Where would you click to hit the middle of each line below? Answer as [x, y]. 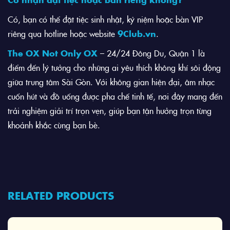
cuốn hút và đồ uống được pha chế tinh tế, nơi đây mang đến [115, 96]
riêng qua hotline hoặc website [63, 33]
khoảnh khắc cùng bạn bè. [54, 124]
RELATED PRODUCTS [61, 195]
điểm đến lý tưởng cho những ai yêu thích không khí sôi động [114, 67]
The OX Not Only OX [53, 53]
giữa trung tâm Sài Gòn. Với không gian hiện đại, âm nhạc [111, 81]
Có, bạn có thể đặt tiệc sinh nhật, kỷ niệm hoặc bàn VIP [105, 19]
